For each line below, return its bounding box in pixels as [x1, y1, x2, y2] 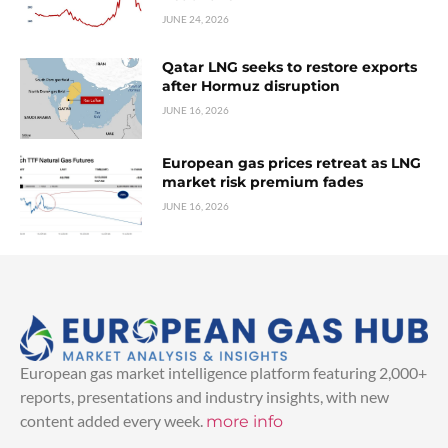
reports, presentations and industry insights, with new [20, 386, 389, 406]
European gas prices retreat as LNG [162, 153, 422, 172]
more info [206, 411, 283, 431]
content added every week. [20, 410, 206, 430]
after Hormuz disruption [162, 77, 341, 95]
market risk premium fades [162, 172, 364, 191]
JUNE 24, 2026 [162, 13, 230, 25]
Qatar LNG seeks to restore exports [162, 58, 418, 76]
